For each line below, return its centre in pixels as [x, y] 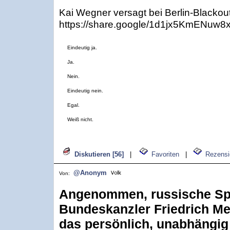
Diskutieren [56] [99, 154]
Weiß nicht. [80, 119]
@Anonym [90, 173]
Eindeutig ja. [82, 47]
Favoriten [165, 154]
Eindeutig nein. [85, 91]
